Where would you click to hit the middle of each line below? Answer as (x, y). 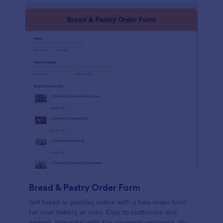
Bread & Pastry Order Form (85, 187)
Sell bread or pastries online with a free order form (108, 202)
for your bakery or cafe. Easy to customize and (103, 212)
